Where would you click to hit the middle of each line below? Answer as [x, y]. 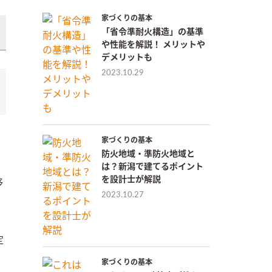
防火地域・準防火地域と [148, 154]
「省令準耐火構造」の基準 [152, 32]
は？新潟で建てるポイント [152, 167]
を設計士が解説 [131, 179]
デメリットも [127, 57]
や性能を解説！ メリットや [153, 45]
